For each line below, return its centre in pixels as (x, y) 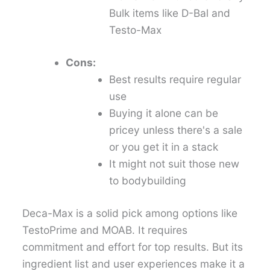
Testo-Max (136, 30)
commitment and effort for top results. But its (133, 246)
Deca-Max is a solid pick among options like (130, 213)
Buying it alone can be (164, 113)
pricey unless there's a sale (176, 130)
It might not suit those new (174, 163)
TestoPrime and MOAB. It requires (105, 230)
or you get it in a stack (164, 146)
